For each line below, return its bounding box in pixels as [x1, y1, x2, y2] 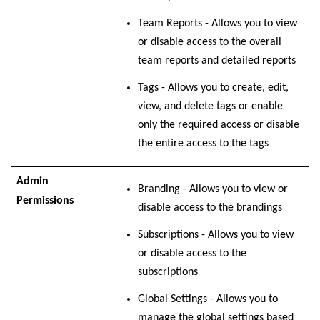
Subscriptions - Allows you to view [137, 229, 294, 241]
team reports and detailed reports [137, 55, 296, 67]
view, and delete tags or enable [137, 101, 283, 113]
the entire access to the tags [137, 138, 269, 150]
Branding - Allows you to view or [137, 184, 288, 196]
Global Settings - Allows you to [137, 294, 278, 306]
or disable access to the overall [137, 36, 281, 49]
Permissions [16, 195, 74, 207]
